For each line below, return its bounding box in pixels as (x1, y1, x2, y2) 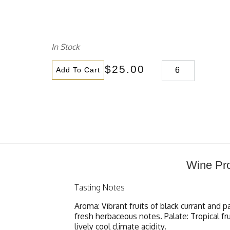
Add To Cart (56, 65, 101, 74)
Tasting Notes (74, 182, 125, 193)
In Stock (51, 42, 80, 52)
